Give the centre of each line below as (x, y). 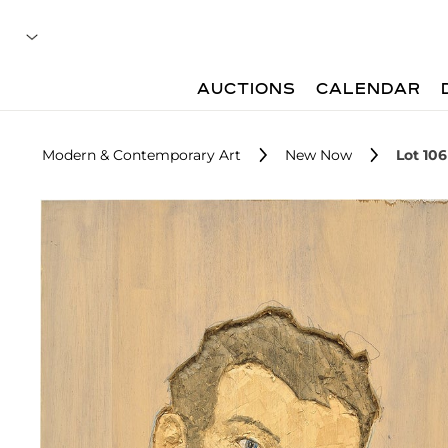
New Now (318, 155)
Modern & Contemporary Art (141, 155)
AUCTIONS (247, 90)
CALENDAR (369, 90)
